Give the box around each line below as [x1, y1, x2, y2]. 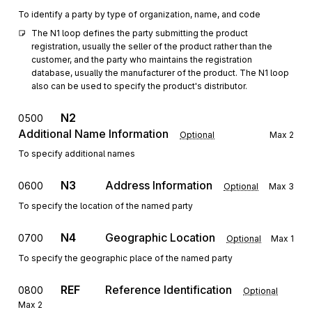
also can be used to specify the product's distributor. [31, 81, 247, 91]
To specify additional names [18, 148, 135, 159]
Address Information [105, 178, 212, 192]
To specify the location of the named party [18, 201, 193, 211]
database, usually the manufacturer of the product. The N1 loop [31, 68, 289, 78]
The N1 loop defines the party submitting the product [31, 28, 248, 38]
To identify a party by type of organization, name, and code [18, 9, 260, 19]
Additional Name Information [18, 127, 169, 141]
